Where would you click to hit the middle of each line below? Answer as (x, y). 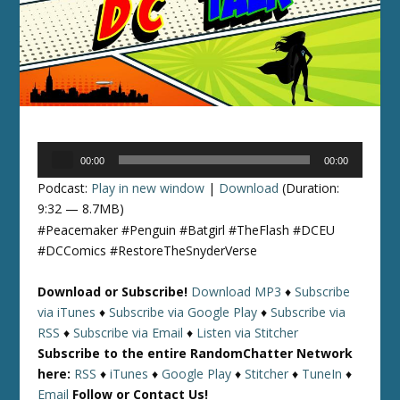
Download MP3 (237, 291)
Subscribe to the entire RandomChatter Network (196, 353)
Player (55, 172)
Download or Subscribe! (113, 291)
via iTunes (67, 312)
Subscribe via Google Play (183, 312)
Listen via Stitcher (248, 332)
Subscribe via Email (129, 332)
